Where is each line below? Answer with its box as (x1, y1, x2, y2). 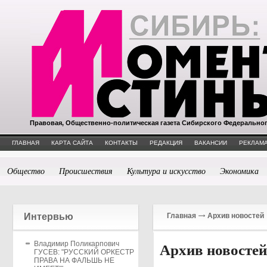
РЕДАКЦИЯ (150, 139, 182, 146)
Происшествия (59, 165, 113, 176)
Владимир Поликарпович (34, 240, 120, 248)
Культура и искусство (127, 165, 206, 176)
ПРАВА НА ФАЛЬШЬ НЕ (34, 256, 115, 265)
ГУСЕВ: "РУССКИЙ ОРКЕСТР (34, 248, 135, 256)
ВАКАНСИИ (194, 139, 227, 146)
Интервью (24, 212, 73, 222)
